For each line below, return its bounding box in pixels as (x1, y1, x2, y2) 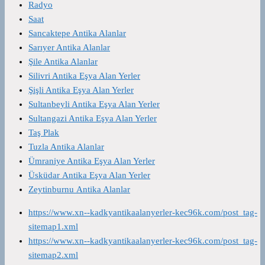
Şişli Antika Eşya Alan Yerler (28, 85, 134, 95)
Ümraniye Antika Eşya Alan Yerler (28, 156, 155, 166)
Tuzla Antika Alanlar (28, 141, 104, 151)
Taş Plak (28, 127, 59, 137)
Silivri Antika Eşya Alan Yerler (28, 70, 140, 80)
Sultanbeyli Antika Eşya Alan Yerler (28, 99, 160, 109)
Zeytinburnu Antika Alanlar (28, 184, 130, 194)
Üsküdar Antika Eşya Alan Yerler (28, 170, 150, 180)
